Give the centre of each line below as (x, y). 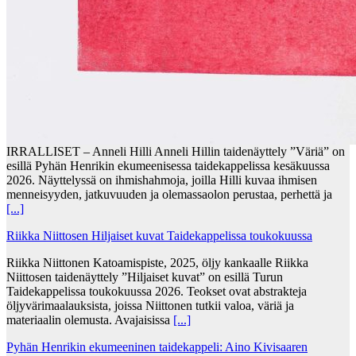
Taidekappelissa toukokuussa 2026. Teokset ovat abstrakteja (157, 291)
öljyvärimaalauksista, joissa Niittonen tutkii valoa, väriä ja (150, 305)
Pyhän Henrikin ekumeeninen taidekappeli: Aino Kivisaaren (157, 346)
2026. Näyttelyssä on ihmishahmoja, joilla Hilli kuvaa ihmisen (162, 180)
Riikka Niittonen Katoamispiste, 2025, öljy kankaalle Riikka (157, 262)
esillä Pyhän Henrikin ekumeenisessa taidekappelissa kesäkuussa (168, 165)
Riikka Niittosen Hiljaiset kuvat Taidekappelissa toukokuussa (159, 235)
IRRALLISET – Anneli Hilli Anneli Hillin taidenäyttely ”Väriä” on (176, 151)
